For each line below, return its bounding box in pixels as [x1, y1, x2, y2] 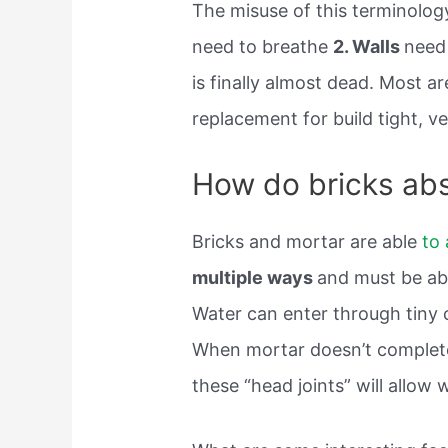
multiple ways [192, 267, 318, 289]
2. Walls [333, 35, 405, 57]
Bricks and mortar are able [192, 231, 423, 253]
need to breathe [192, 35, 334, 57]
